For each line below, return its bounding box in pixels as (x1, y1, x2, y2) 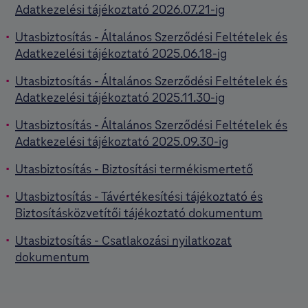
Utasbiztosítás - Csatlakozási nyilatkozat (15, 232, 232, 248)
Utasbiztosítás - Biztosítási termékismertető (15, 160, 253, 177)
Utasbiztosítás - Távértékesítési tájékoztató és (15, 188, 263, 204)
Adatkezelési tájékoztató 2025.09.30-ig (15, 133, 228, 149)
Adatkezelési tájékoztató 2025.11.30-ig (15, 89, 225, 105)
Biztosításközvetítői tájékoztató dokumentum (15, 204, 263, 221)
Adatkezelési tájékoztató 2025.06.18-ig (15, 45, 227, 61)
